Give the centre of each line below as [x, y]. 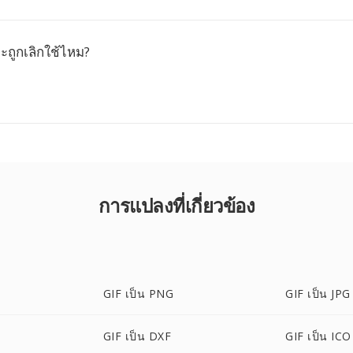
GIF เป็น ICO [318, 336]
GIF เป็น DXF [137, 336]
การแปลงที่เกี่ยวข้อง [176, 205]
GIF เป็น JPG [318, 294]
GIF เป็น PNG [138, 294]
